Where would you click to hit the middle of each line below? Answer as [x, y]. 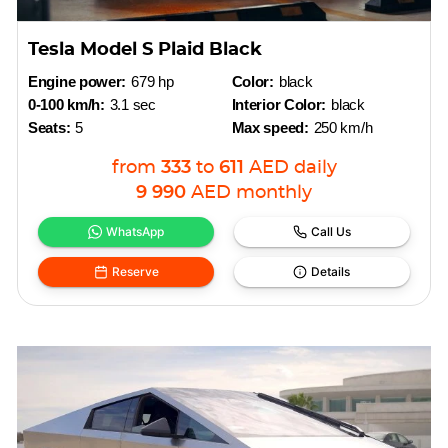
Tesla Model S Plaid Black [145, 50]
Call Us [330, 231]
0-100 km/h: [66, 104]
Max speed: [270, 127]
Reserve [135, 271]
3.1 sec [132, 104]
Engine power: [77, 81]
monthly [274, 193]
